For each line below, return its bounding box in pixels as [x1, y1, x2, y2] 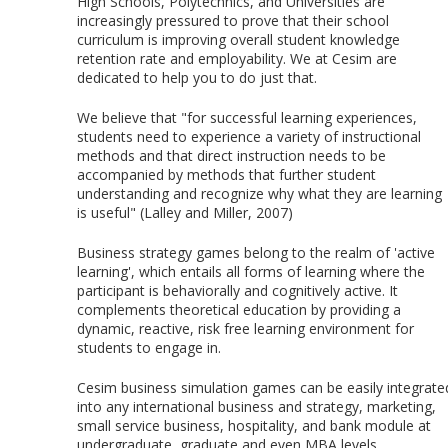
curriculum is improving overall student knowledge [77, 30, 400, 50]
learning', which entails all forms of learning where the [77, 262, 425, 282]
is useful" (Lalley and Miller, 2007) [77, 203, 293, 223]
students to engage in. [77, 338, 221, 358]
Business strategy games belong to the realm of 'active [77, 243, 435, 263]
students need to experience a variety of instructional [77, 127, 421, 147]
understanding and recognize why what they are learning [77, 184, 442, 204]
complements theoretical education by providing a [77, 300, 401, 320]
